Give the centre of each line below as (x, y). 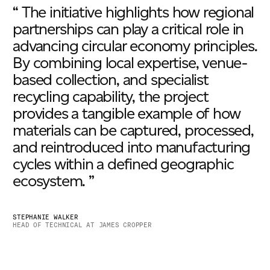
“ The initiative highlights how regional (133, 12)
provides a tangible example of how (127, 114)
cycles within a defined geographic (123, 164)
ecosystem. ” (53, 181)
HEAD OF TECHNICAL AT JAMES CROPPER (82, 225)
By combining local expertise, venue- (130, 63)
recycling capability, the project (111, 97)
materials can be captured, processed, (133, 130)
